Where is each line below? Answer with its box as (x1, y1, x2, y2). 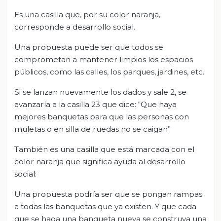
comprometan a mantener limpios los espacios (14, 55, 193, 65)
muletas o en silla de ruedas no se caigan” (14, 124, 171, 134)
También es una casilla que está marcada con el (14, 145, 194, 154)
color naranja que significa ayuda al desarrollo (14, 157, 185, 167)
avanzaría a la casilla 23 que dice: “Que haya (14, 100, 177, 110)
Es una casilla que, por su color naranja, (14, 10, 160, 20)
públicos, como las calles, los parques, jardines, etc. (14, 67, 204, 77)
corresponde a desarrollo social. (14, 22, 135, 32)
